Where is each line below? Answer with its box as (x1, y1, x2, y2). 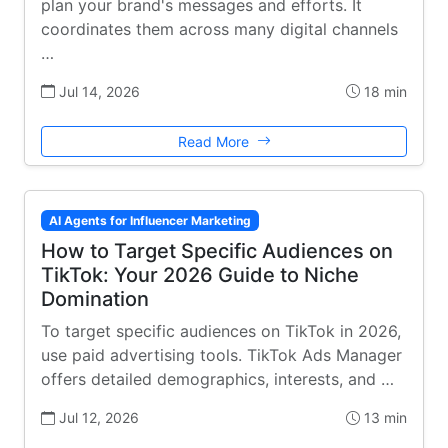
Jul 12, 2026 (55, 408, 139, 426)
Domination (41, 286, 149, 311)
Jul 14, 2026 (55, 82, 140, 100)
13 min (360, 408, 407, 426)
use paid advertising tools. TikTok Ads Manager (41, 344, 402, 365)
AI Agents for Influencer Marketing (48, 212, 251, 228)
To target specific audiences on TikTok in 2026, (41, 320, 401, 341)
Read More (177, 132, 253, 150)
